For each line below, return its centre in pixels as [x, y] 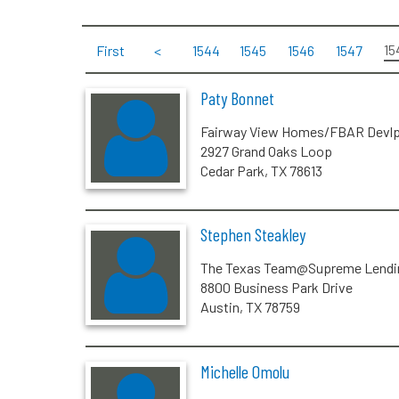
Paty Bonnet [237, 98]
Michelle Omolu [244, 371]
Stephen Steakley [252, 235]
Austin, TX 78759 [250, 307]
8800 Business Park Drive [276, 288]
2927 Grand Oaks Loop [266, 151]
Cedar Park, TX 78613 [261, 170]
